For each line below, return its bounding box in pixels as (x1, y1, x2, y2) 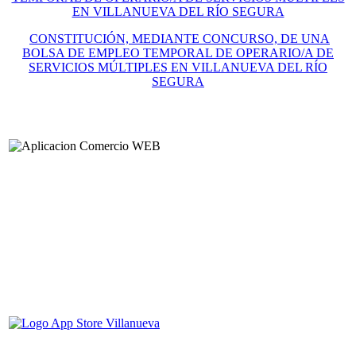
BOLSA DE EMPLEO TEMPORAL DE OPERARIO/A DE (22, 46, 334, 60)
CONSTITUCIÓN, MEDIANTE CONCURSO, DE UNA (29, 32, 330, 45)
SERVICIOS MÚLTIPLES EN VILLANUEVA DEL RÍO (29, 60, 327, 74)
